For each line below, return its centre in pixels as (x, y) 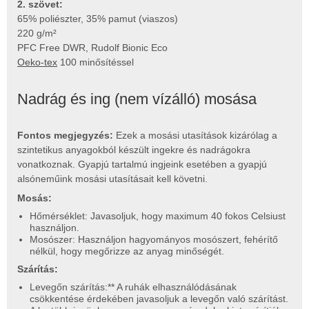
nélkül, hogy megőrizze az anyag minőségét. (127, 251)
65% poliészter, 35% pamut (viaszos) (98, 18)
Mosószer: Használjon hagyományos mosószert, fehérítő (153, 239)
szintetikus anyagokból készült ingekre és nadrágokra (134, 149)
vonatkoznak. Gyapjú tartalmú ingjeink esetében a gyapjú (142, 164)
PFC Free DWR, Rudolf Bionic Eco (92, 47)
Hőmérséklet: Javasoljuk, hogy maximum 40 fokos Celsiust (157, 216)
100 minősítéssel (96, 62)
